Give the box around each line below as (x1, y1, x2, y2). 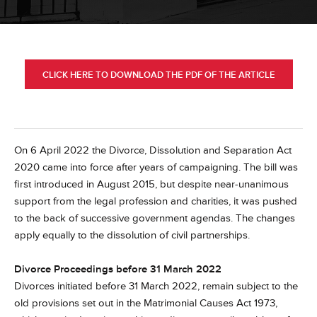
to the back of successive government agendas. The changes (14, 212, 295, 225)
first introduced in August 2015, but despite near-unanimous (14, 178, 289, 191)
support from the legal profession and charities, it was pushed (14, 195, 297, 208)
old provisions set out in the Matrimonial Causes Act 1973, (14, 296, 277, 310)
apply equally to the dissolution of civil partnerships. (14, 229, 250, 242)
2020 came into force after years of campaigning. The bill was (14, 161, 298, 174)
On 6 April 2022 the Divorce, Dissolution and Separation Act (14, 144, 292, 157)
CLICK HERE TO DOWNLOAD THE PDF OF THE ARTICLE (42, 69, 275, 81)
